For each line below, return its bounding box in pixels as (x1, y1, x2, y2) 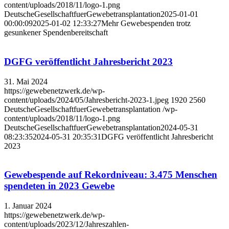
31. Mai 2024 (4, 77, 48, 86)
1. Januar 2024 (4, 201, 52, 211)
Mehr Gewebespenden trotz (101, 19, 191, 28)
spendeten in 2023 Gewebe (4, 180, 114, 192)
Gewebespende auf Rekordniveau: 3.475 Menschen (4, 169, 217, 180)
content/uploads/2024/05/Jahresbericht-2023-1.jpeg (4, 95, 169, 104)
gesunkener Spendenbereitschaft (4, 28, 108, 37)
